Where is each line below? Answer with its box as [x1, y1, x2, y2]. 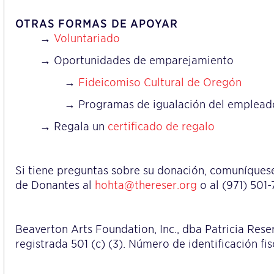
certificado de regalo [108, 120, 215, 133]
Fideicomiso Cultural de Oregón [78, 76, 242, 89]
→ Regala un [40, 120, 108, 133]
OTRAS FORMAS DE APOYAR [15, 17, 178, 31]
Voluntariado [54, 32, 120, 45]
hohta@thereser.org [95, 179, 197, 192]
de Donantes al [15, 179, 95, 192]
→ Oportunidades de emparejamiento [40, 54, 234, 67]
